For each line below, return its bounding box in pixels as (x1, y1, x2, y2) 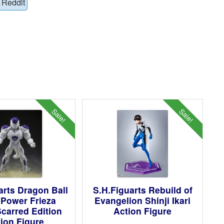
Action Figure (113, 204, 172, 217)
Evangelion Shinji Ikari (94, 193, 191, 206)
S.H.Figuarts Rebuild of (92, 183, 192, 196)
